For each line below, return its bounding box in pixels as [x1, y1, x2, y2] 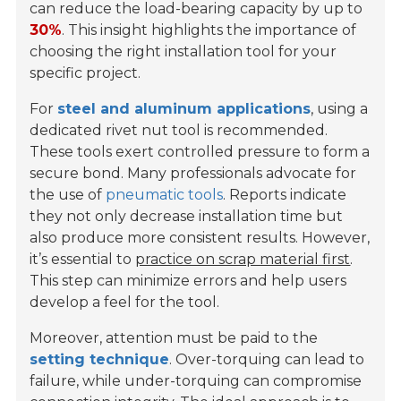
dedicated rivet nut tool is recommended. [30, 122, 328, 140]
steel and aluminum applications [57, 100, 311, 118]
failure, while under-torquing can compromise [30, 372, 363, 390]
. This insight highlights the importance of [62, 21, 357, 39]
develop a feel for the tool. [30, 294, 220, 311]
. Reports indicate [223, 186, 347, 204]
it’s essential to [30, 251, 136, 269]
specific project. [30, 64, 141, 82]
